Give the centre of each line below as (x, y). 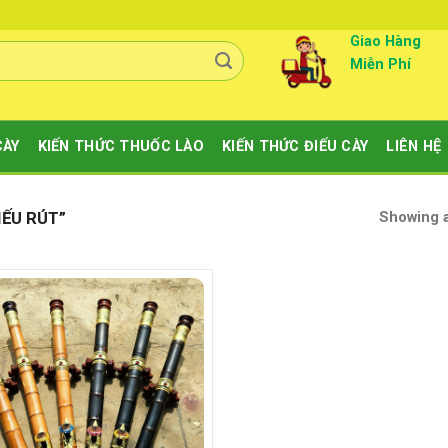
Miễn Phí (381, 64)
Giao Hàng (386, 41)
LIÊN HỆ (414, 146)
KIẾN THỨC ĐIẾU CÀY (295, 146)
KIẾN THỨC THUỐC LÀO (121, 146)
